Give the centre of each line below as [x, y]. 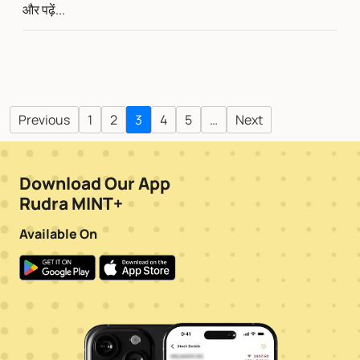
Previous [44, 120]
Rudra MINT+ [71, 204]
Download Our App [95, 184]
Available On [58, 234]
